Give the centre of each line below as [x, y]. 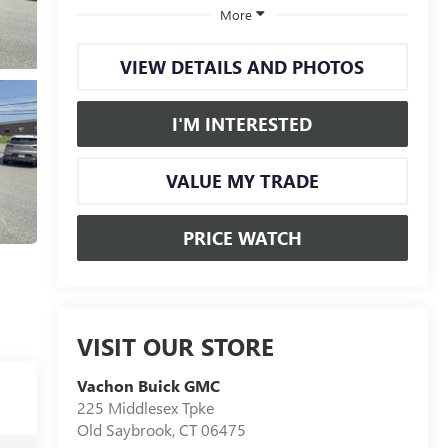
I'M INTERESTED [242, 123]
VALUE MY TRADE [242, 180]
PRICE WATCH [242, 237]
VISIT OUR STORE [175, 346]
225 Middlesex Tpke [145, 408]
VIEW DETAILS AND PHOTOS [242, 66]
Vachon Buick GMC [148, 386]
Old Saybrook [124, 430]
